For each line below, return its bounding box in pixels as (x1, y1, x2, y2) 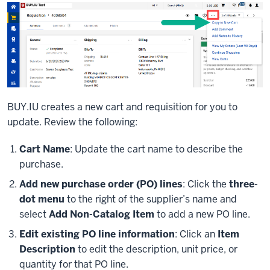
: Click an (175, 228, 218, 241)
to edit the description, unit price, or (75, 243, 237, 256)
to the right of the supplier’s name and (64, 193, 237, 206)
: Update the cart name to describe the (70, 143, 243, 156)
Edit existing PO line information (19, 228, 175, 241)
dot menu (19, 193, 64, 206)
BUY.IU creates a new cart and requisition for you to (7, 101, 237, 114)
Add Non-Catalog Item (49, 208, 154, 221)
